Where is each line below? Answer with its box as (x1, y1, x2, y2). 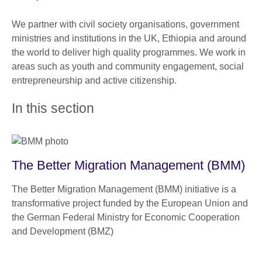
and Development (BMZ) (12, 226, 113, 237)
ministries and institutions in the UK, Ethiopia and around (12, 33, 246, 44)
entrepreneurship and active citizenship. (12, 75, 177, 86)
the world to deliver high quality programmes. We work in (12, 47, 246, 58)
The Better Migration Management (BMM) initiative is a (12, 184, 236, 195)
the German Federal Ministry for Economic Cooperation (12, 212, 240, 223)
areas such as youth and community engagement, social (12, 61, 244, 72)
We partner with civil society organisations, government (12, 19, 239, 30)
